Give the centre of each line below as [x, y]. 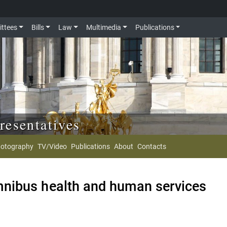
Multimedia [103, 27]
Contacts [152, 146]
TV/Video [52, 146]
